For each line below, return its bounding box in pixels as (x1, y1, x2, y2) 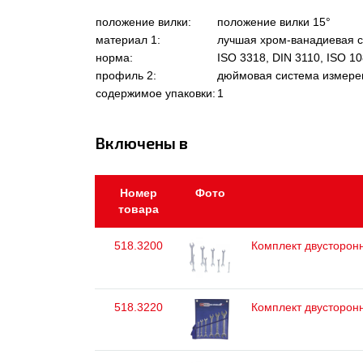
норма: (96, 51, 133, 64)
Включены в (95, 133, 188, 152)
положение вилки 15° (217, 15, 331, 28)
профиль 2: (96, 69, 156, 82)
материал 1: (96, 33, 160, 46)
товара (117, 203, 159, 216)
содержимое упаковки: (96, 87, 216, 100)
